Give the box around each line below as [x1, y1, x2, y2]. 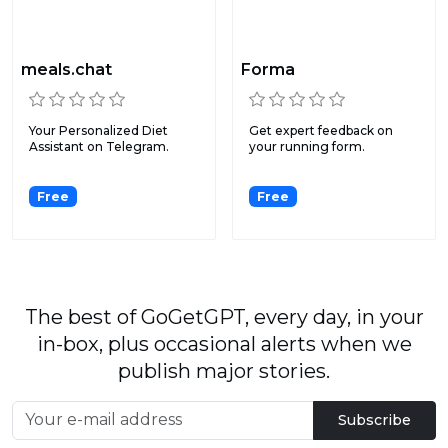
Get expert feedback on [249, 122, 393, 138]
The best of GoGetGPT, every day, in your [24, 304, 424, 329]
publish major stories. [118, 358, 330, 383]
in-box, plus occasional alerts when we [36, 331, 412, 356]
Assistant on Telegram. [29, 138, 169, 154]
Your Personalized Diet [29, 122, 168, 138]
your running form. [249, 138, 365, 154]
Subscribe [338, 410, 411, 429]
